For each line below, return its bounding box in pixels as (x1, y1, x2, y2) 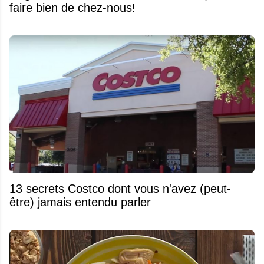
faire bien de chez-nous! (9, 1, 136, 15)
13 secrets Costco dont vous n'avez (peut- (9, 182, 231, 196)
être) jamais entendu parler (9, 196, 151, 209)
